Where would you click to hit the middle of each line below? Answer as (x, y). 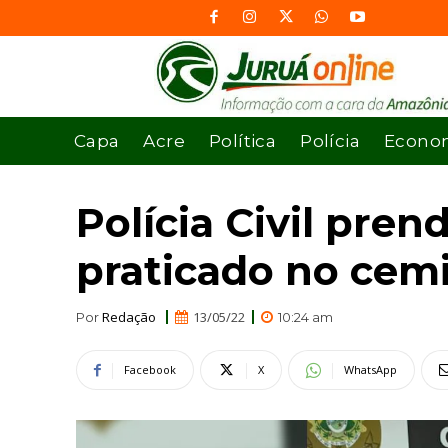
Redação (129, 316)
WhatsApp (370, 370)
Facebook (150, 370)
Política (243, 140)
